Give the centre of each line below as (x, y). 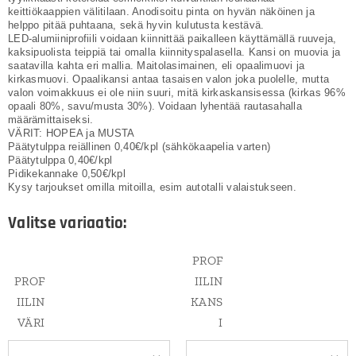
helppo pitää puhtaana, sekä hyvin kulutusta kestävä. (136, 25)
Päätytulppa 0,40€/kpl (62, 161)
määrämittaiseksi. (51, 120)
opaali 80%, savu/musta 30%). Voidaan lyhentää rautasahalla (155, 106)
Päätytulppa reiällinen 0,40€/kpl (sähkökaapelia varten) (139, 147)
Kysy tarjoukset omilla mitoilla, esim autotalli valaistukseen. (154, 188)
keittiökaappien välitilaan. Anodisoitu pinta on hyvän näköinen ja (161, 12)
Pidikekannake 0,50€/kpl (67, 174)
